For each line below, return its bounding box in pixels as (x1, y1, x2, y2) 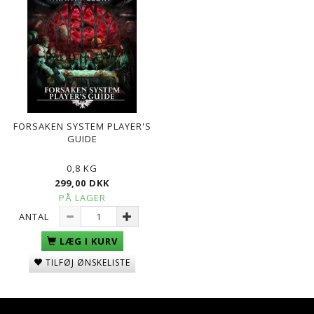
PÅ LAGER (58, 191, 106, 204)
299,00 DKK (55, 176, 109, 189)
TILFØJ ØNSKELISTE (46, 256, 130, 268)
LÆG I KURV (59, 234, 118, 247)
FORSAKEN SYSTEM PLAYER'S (13, 119, 151, 132)
